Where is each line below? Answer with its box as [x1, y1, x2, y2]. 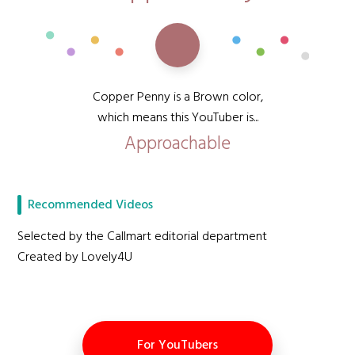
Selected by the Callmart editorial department [17, 227, 268, 247]
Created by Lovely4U [17, 247, 133, 268]
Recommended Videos [28, 194, 154, 216]
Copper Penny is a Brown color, [92, 87, 263, 108]
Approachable [124, 130, 231, 159]
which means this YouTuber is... [97, 108, 258, 128]
